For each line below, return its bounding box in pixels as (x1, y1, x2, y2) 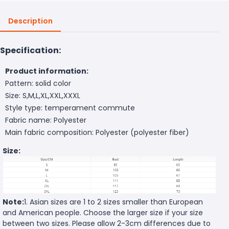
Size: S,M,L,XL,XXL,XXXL (5, 90, 80, 101)
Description (8, 15, 53, 26)
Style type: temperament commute (5, 102, 135, 113)
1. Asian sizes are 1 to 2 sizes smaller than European (24, 197, 203, 208)
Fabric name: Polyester (5, 114, 86, 125)
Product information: (5, 65, 88, 76)
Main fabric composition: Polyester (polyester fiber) (5, 127, 189, 138)
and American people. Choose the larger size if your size (3, 208, 203, 218)
